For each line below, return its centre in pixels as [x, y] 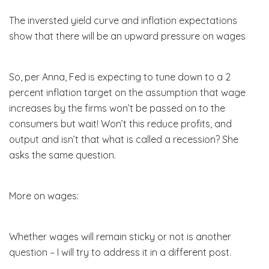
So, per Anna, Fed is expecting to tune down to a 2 [120, 77]
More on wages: [44, 195]
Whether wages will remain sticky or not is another [120, 236]
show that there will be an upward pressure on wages [127, 36]
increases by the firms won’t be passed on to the [117, 108]
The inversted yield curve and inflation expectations [123, 20]
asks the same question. [62, 155]
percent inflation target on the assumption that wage [127, 92]
